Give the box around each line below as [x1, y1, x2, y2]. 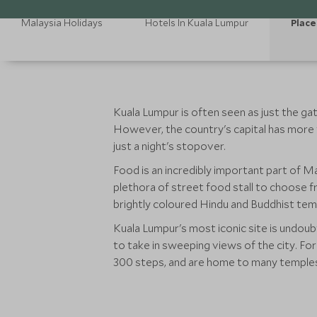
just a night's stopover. [113, 139, 228, 153]
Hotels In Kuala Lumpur [145, 16, 248, 29]
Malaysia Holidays [21, 16, 103, 29]
